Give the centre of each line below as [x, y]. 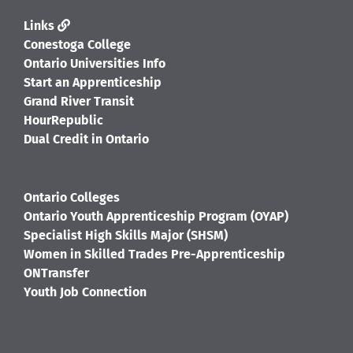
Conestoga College [77, 44]
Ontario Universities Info [95, 63]
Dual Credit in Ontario [86, 139]
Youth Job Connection [85, 292]
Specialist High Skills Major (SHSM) [126, 235]
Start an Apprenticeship [93, 82]
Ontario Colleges [72, 197]
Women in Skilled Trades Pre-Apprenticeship [154, 254]
